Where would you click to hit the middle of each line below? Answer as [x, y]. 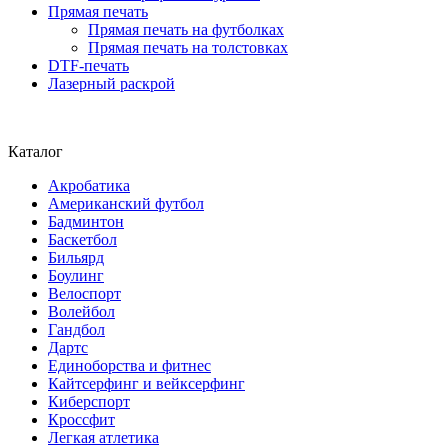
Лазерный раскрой [111, 84]
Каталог [35, 152]
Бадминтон [86, 222]
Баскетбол [82, 240]
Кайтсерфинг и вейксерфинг [146, 384]
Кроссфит [81, 420]
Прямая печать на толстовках [188, 48]
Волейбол [81, 312]
